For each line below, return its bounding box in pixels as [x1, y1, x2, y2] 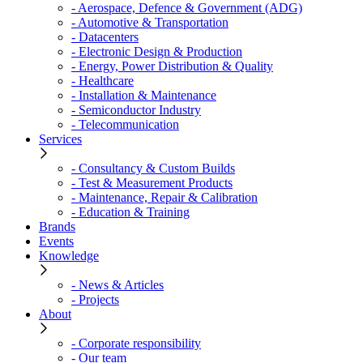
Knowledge [39, 248, 99, 263]
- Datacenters [71, 29, 139, 44]
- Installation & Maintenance [71, 88, 216, 102]
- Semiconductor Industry [71, 102, 201, 117]
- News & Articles [71, 277, 164, 292]
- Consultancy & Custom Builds [71, 160, 235, 175]
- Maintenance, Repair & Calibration [71, 190, 258, 204]
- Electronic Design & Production [71, 44, 242, 58]
